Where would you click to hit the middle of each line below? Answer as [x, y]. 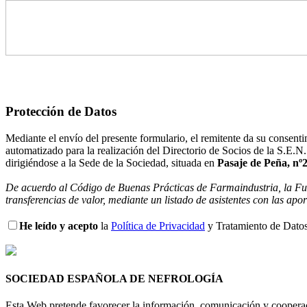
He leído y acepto [59, 225]
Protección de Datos [61, 112]
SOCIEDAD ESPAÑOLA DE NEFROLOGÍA [114, 279]
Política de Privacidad [158, 225]
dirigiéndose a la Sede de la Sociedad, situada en [111, 162]
